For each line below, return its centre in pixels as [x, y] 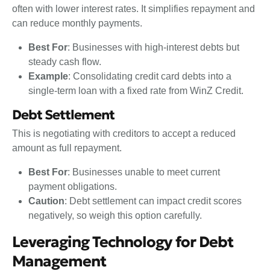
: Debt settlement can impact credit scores [153, 201]
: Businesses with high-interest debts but [154, 48]
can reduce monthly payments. [78, 24]
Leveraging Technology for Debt [123, 242]
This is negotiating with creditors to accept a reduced [124, 133]
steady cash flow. [66, 62]
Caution [47, 201]
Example [49, 77]
